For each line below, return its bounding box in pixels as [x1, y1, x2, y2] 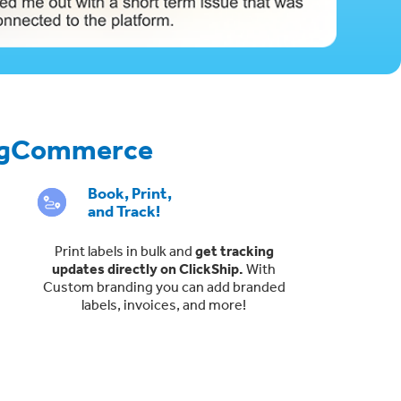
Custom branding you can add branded [42, 277, 286, 295]
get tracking [194, 241, 274, 260]
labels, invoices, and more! [81, 294, 247, 313]
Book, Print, [87, 182, 172, 203]
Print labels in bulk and [54, 241, 195, 260]
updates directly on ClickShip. [52, 259, 247, 277]
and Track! [87, 200, 160, 221]
